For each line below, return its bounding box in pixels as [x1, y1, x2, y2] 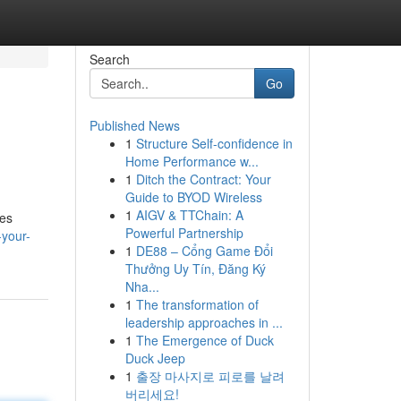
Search [89, 50, 130, 68]
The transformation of [135, 295, 259, 313]
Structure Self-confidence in [135, 134, 293, 152]
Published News [89, 116, 180, 134]
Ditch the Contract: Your [135, 170, 271, 188]
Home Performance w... [124, 152, 259, 170]
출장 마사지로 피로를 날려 [135, 367, 285, 385]
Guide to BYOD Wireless [124, 188, 262, 206]
